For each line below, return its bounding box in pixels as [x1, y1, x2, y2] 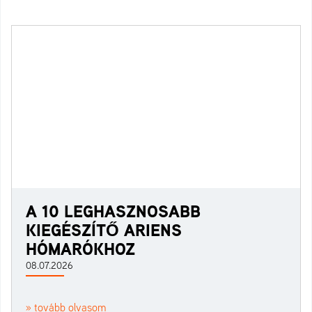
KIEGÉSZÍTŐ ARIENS [26, 217, 182, 242]
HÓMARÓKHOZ [26, 236, 135, 260]
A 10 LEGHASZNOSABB [26, 198, 201, 223]
